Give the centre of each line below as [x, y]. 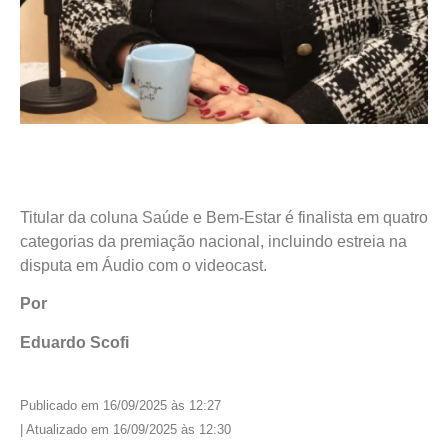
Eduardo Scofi [74, 342]
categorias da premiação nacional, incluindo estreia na [213, 242]
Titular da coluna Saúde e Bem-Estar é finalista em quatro [224, 218]
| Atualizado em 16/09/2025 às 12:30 [125, 430]
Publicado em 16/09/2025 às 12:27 [120, 406]
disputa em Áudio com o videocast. [143, 266]
